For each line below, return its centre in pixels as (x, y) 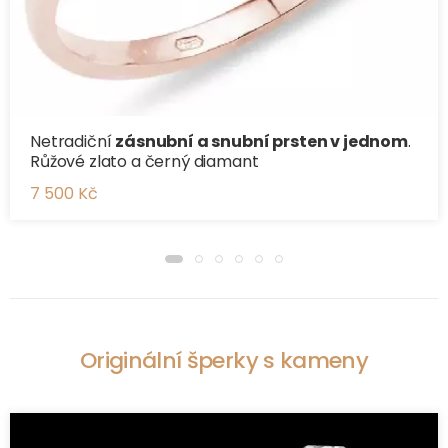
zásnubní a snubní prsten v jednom (261, 141)
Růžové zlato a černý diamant (144, 161)
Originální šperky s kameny (224, 360)
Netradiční (73, 141)
